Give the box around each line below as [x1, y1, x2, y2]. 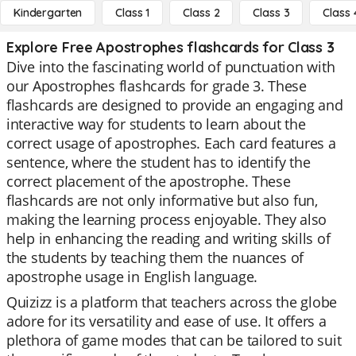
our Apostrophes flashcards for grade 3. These [6, 76, 307, 95]
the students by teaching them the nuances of [6, 248, 304, 267]
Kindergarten [14, 6, 83, 20]
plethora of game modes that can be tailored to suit [6, 331, 342, 350]
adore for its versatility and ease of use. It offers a [6, 311, 327, 331]
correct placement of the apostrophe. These [6, 172, 291, 191]
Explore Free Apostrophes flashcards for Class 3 [6, 38, 335, 56]
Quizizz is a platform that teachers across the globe [6, 292, 337, 311]
